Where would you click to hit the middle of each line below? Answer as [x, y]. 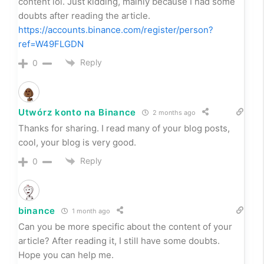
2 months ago [174, 112]
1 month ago [90, 211]
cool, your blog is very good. [77, 143]
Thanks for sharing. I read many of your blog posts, [124, 128]
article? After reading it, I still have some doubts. [119, 241]
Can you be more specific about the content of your [125, 227]
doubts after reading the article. [84, 15]
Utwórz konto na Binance [77, 112]
